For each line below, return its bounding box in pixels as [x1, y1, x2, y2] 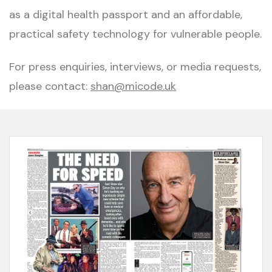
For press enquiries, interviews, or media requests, [9, 59, 261, 75]
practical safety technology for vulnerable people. [9, 27, 262, 42]
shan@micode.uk [90, 79, 176, 94]
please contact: [9, 79, 90, 94]
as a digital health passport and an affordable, [9, 7, 242, 22]
